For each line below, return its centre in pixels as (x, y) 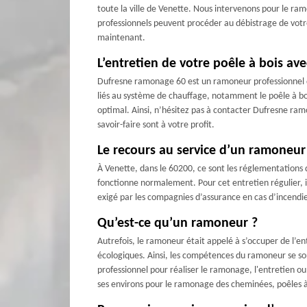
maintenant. (121, 38)
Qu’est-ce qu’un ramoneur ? (177, 223)
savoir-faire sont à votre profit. (156, 125)
